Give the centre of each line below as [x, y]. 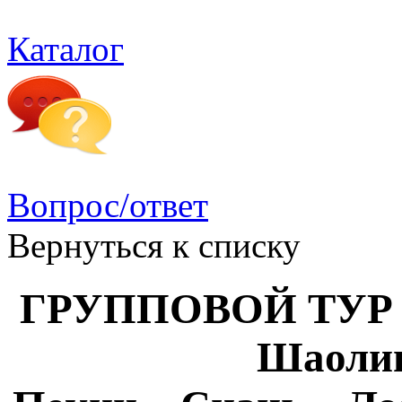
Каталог [66, 48]
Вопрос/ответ [108, 205]
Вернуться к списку [154, 245]
